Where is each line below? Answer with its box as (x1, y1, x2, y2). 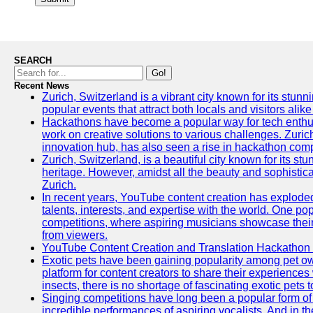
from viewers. (42, 229, 108, 241)
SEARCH (14, 55, 52, 66)
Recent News (14, 80, 69, 91)
